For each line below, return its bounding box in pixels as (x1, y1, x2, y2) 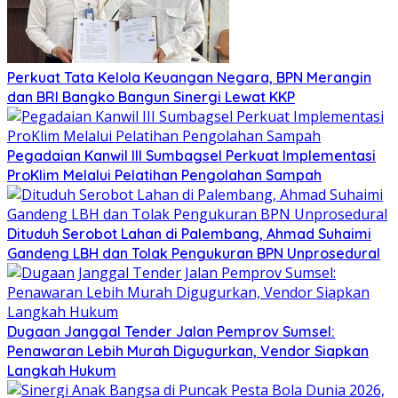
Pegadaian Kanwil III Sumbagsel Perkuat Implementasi (7, 146, 376, 164)
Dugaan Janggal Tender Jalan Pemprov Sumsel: (7, 322, 335, 340)
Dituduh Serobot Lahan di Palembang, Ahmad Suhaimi (7, 224, 371, 243)
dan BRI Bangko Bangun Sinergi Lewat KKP (7, 87, 295, 106)
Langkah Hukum (7, 361, 116, 379)
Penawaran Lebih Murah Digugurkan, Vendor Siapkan (7, 341, 369, 360)
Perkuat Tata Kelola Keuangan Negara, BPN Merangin (7, 68, 371, 86)
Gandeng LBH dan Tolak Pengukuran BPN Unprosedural (7, 243, 380, 262)
